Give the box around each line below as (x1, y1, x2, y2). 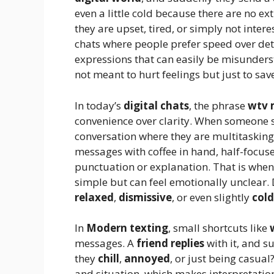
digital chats (124, 98, 189, 113)
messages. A (75, 236, 136, 251)
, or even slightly (172, 190, 252, 204)
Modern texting (86, 221, 168, 235)
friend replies (136, 236, 204, 251)
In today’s (75, 98, 124, 113)
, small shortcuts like (168, 221, 270, 235)
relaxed (75, 190, 114, 204)
